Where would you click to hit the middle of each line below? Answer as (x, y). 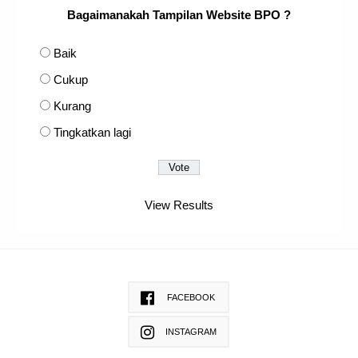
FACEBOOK (191, 297)
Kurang (72, 105)
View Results (179, 205)
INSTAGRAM (191, 331)
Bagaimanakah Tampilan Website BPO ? (179, 14)
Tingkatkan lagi (92, 132)
